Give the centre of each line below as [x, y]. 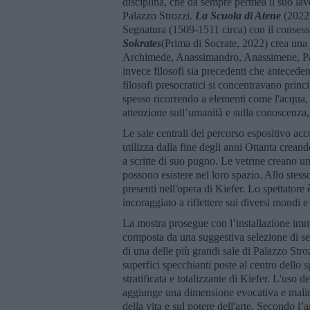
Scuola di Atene [247, 15]
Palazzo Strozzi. [159, 15]
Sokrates [142, 43]
